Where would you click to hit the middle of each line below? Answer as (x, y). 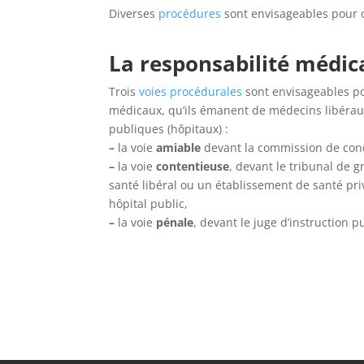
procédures (190, 13)
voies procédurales (193, 91)
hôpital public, (149, 204)
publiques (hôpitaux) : (169, 129)
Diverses (134, 13)
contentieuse (193, 166)
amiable (179, 147)
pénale (175, 222)
